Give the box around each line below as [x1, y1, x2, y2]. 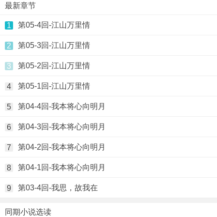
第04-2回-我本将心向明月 [18, 143, 106, 151]
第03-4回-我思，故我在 [18, 184, 98, 192]
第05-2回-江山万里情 [18, 62, 90, 70]
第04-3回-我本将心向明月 [18, 123, 106, 131]
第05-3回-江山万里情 [18, 41, 90, 49]
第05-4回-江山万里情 [18, 21, 90, 29]
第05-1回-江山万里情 [18, 82, 90, 90]
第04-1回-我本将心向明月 [18, 163, 106, 171]
